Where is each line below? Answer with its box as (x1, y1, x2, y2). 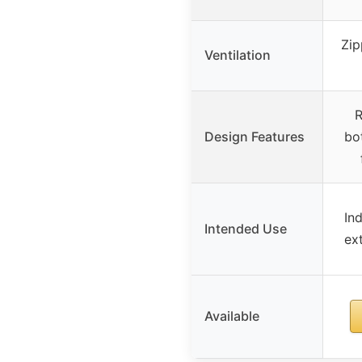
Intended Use (204, 220, 287, 237)
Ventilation (204, 46, 271, 63)
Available (204, 307, 259, 324)
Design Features (204, 128, 305, 145)
